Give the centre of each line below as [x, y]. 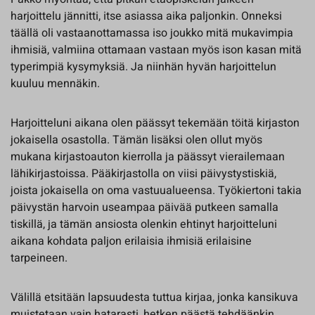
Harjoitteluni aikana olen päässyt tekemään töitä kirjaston [155, 123]
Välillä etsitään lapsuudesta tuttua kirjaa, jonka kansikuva [154, 297]
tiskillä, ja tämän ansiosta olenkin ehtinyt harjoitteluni [144, 224]
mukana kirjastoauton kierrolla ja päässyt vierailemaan [148, 157]
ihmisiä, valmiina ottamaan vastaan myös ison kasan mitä [156, 50]
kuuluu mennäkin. [55, 84]
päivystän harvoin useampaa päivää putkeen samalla [144, 207]
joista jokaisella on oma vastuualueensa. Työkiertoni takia [156, 191]
